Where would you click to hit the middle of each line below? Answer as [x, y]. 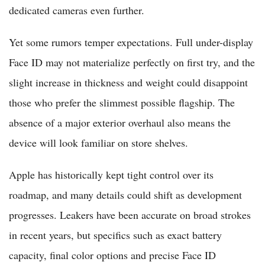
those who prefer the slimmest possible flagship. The [122, 102]
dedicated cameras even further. [77, 10]
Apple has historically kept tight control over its [111, 174]
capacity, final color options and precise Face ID [112, 255]
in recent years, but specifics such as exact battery [115, 235]
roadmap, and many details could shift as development [125, 194]
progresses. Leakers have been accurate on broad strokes [130, 214]
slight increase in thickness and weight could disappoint [128, 82]
